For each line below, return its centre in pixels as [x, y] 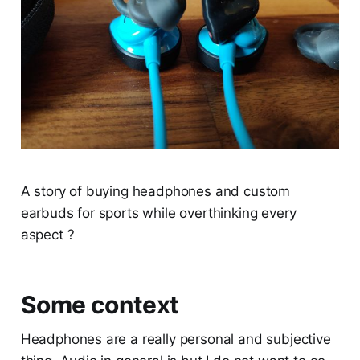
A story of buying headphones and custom [155, 192]
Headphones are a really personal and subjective [176, 340]
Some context [100, 305]
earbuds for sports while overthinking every [158, 213]
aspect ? [47, 235]
